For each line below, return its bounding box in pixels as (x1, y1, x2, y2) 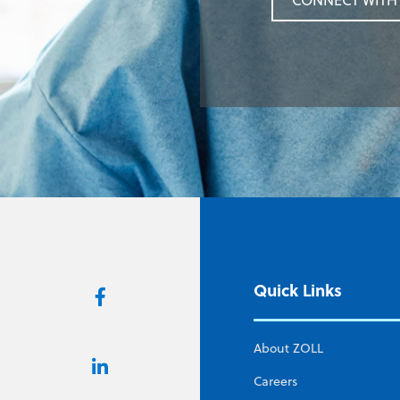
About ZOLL (254, 338, 323, 357)
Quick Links (254, 278, 342, 303)
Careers (254, 371, 297, 390)
